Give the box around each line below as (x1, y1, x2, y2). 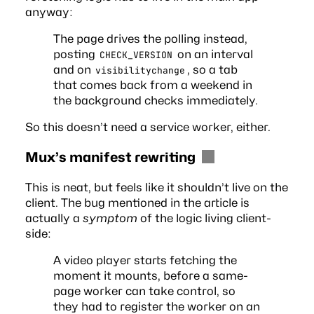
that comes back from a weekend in (53, 77, 252, 92)
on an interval (174, 46, 253, 61)
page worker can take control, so (53, 284, 235, 299)
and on (53, 62, 94, 76)
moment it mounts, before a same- (53, 268, 248, 283)
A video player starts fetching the (53, 253, 237, 268)
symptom (82, 210, 137, 225)
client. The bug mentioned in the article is (25, 195, 250, 210)
